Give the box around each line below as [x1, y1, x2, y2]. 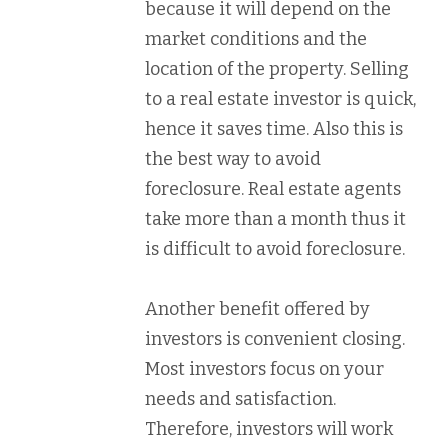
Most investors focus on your [145, 358, 384, 380]
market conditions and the [145, 28, 367, 50]
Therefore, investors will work [145, 418, 393, 440]
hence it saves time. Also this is [145, 118, 403, 140]
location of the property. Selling [145, 58, 409, 80]
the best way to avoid [145, 148, 321, 170]
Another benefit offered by [145, 298, 370, 320]
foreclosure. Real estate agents [145, 178, 401, 200]
